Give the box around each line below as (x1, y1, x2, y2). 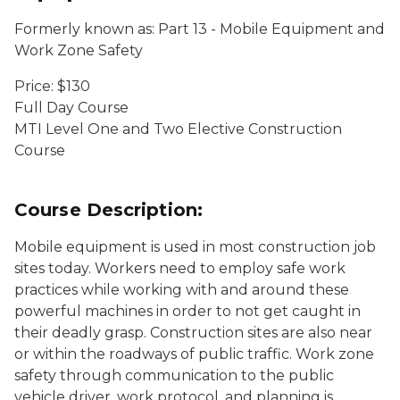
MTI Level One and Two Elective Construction (14, 121, 342, 137)
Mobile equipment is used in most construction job (14, 238, 376, 255)
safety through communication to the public (14, 367, 334, 384)
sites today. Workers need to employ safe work (14, 260, 346, 277)
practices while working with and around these (14, 281, 349, 298)
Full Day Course (14, 99, 129, 116)
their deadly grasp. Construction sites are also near (14, 324, 372, 341)
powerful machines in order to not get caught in (14, 303, 361, 320)
